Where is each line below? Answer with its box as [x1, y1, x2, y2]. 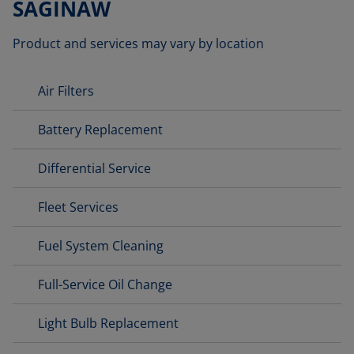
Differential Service [38, 160, 151, 177]
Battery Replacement [38, 121, 163, 138]
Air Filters [38, 82, 94, 100]
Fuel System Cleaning [38, 237, 164, 254]
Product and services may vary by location [13, 35, 264, 52]
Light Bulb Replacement [38, 314, 179, 332]
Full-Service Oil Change [38, 276, 172, 293]
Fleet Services [38, 198, 119, 216]
